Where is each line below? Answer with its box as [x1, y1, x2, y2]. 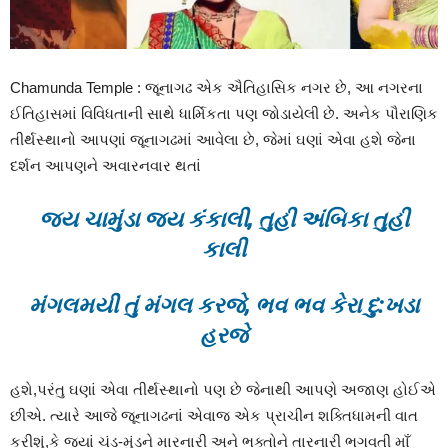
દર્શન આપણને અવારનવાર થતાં [10, 157, 201, 175]
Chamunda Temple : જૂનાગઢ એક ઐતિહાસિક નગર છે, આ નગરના [10, 79, 423, 97]
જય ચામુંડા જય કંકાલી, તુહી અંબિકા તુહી [39, 207, 409, 233]
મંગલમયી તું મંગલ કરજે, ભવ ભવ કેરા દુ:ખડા [29, 293, 419, 319]
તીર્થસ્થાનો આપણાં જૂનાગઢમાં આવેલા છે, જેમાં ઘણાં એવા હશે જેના [10, 131, 416, 149]
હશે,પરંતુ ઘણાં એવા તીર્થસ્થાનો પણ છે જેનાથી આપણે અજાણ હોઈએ [10, 381, 436, 399]
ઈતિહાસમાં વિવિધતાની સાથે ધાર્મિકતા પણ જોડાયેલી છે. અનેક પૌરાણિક [10, 105, 438, 123]
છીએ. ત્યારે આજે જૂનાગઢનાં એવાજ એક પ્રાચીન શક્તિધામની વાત [10, 407, 418, 425]
